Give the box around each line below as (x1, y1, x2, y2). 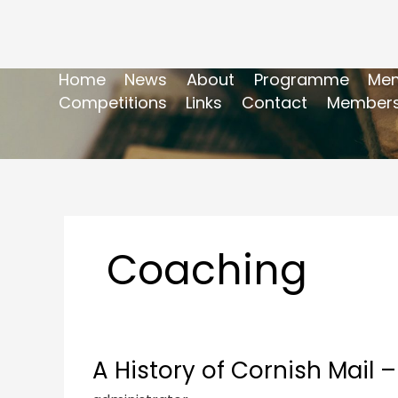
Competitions (58, 91, 167, 114)
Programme (253, 68, 349, 91)
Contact (241, 91, 307, 114)
